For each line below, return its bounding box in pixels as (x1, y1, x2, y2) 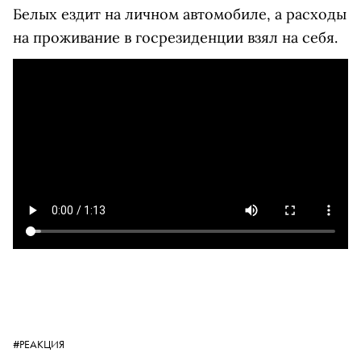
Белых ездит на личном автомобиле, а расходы (13, 5, 346, 23)
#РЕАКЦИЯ (13, 336, 64, 351)
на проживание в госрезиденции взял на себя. (13, 28, 338, 47)
